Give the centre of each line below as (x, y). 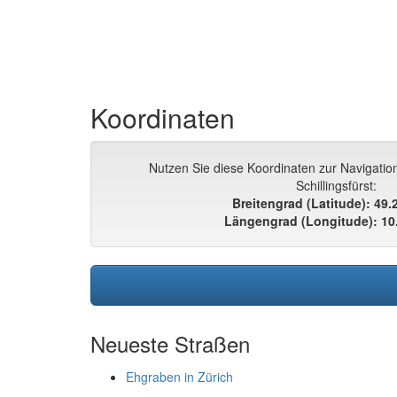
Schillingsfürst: (336, 186)
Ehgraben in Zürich (179, 377)
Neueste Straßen (170, 344)
